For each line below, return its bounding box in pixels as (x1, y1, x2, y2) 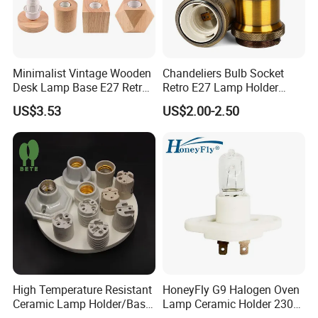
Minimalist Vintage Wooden (13, 65, 152, 82)
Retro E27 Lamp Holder (162, 79, 278, 96)
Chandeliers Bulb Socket (162, 65, 284, 82)
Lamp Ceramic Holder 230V (162, 296, 300, 312)
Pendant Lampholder (162, 94, 268, 110)
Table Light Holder (13, 94, 105, 110)
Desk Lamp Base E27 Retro (13, 79, 149, 96)
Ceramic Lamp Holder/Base (13, 296, 152, 312)
